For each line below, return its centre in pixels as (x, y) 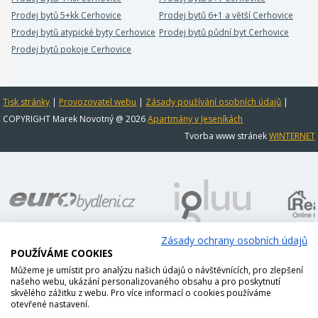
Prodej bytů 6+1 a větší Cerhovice (226, 15)
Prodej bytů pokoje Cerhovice (72, 49)
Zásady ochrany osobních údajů (234, 240)
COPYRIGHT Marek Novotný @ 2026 (76, 119)
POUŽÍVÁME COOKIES (62, 253)
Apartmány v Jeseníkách (196, 119)
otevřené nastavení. (50, 304)
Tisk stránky (27, 102)
